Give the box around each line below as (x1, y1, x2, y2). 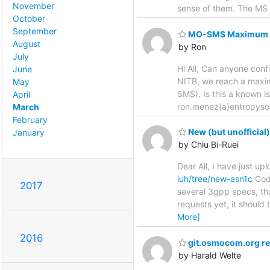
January (13, 127, 45, 138)
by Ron (178, 41, 206, 52)
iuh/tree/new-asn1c (177, 174, 253, 184)
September (13, 26, 57, 37)
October (13, 13, 45, 24)
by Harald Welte (178, 250, 241, 260)
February (13, 115, 48, 125)
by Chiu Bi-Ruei (178, 139, 239, 150)
